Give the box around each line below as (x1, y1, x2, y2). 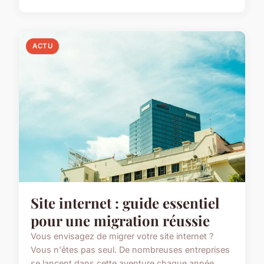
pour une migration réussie (31, 211, 210, 230)
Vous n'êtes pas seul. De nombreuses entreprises (31, 245, 230, 255)
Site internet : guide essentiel (31, 193, 219, 213)
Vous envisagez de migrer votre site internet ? (31, 231, 213, 242)
